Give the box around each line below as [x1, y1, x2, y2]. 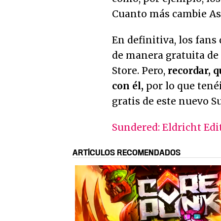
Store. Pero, [112, 65, 168, 77]
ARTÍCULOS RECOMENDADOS [73, 147, 181, 158]
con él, [112, 80, 144, 92]
